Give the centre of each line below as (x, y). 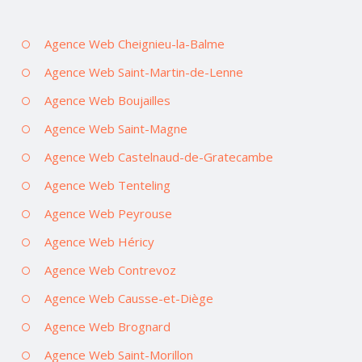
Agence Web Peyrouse (108, 214)
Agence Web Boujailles (107, 101)
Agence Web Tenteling (107, 185)
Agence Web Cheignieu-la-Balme (135, 44)
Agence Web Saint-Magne (116, 129)
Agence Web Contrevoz (110, 270)
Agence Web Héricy (99, 242)
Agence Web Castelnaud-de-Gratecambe (159, 157)
